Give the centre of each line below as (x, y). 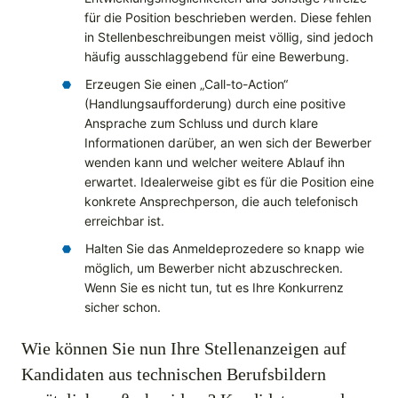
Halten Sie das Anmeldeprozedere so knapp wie (225, 249)
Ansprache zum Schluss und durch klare (201, 123)
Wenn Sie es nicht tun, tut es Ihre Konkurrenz (214, 288)
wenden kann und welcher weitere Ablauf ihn (215, 163)
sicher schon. (123, 307)
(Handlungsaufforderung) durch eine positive (215, 104)
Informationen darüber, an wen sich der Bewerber (228, 143)
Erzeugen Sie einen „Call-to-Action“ (187, 84)
